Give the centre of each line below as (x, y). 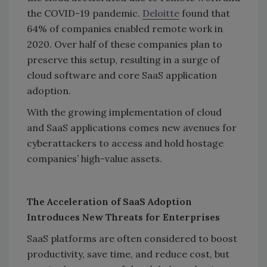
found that (205, 13)
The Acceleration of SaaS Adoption (109, 202)
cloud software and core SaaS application (122, 75)
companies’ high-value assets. (94, 159)
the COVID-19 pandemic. (85, 13)
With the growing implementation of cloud (124, 112)
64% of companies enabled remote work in (125, 29)
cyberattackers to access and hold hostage (125, 143)
